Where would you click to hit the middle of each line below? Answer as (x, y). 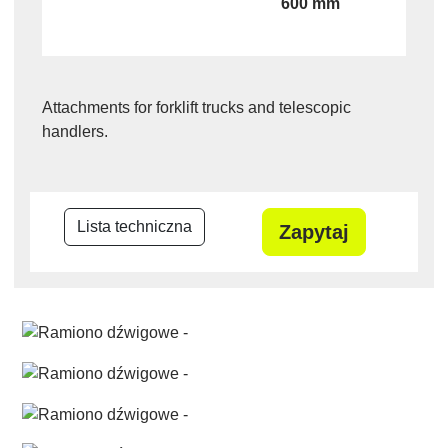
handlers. (75, 132)
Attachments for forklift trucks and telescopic (196, 108)
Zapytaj (314, 232)
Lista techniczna (134, 227)
